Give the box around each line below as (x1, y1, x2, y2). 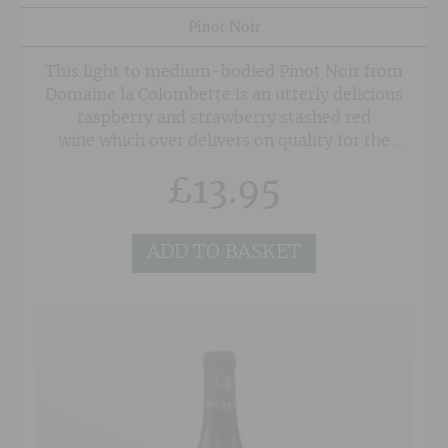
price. (200, 155, 248, 172)
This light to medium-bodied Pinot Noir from (45, 63, 403, 80)
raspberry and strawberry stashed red (77, 109, 371, 126)
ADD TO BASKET (147, 243, 301, 263)
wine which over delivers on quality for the (58, 132, 390, 149)
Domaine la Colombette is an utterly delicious (45, 86, 403, 103)
